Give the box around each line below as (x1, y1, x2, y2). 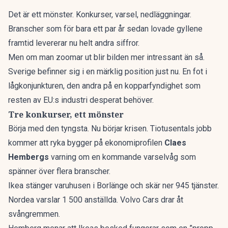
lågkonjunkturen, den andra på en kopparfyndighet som (8, 81, 201, 91)
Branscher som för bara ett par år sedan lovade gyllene (8, 24, 203, 34)
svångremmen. (8, 209, 60, 219)
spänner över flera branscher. (8, 166, 110, 176)
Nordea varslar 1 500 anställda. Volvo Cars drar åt (8, 195, 183, 205)
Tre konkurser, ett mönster (8, 109, 124, 120)
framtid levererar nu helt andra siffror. (8, 38, 139, 48)
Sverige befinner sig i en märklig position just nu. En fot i (8, 67, 207, 76)
